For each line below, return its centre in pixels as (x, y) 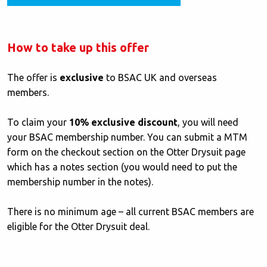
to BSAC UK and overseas (160, 77)
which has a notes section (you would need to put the (122, 167)
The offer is (33, 77)
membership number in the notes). (80, 181)
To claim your (38, 122)
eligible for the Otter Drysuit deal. (78, 226)
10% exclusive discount (123, 122)
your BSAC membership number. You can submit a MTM (127, 137)
